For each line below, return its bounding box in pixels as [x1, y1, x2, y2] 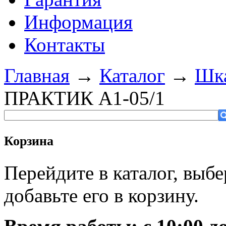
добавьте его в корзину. [4, 184, 199, 206]
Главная [4, 65, 70, 86]
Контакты [24, 34, 105, 55]
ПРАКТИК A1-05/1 [4, 87, 165, 109]
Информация [24, 11, 133, 33]
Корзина [4, 133, 53, 148]
